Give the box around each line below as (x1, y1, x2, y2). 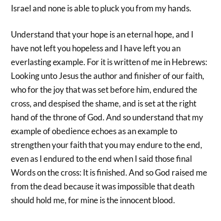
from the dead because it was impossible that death (11, 181, 195, 192)
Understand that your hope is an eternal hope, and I (11, 29, 194, 40)
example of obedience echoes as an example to (11, 126, 178, 137)
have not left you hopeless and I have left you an (11, 43, 181, 54)
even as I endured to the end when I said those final (11, 153, 192, 164)
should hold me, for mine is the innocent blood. (11, 195, 176, 206)
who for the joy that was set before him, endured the (11, 84, 198, 95)
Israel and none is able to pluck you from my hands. (11, 2, 192, 13)
